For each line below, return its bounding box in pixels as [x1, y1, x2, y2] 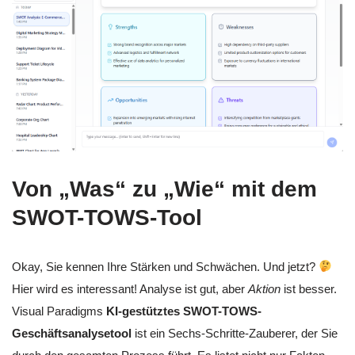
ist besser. [281, 281, 337, 296]
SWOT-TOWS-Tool [12, 204, 202, 230]
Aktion [248, 281, 281, 296]
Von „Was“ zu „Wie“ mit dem [12, 176, 317, 201]
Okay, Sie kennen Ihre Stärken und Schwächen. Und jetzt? [12, 259, 319, 273]
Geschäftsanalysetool [12, 326, 132, 340]
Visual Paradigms [12, 303, 106, 318]
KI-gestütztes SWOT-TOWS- [106, 303, 261, 318]
